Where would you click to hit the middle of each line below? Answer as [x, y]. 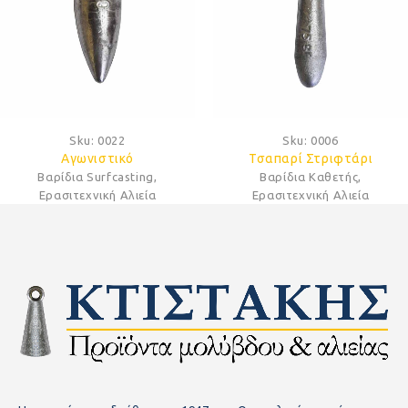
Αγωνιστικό [97, 158]
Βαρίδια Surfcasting [96, 176]
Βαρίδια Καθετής [309, 176]
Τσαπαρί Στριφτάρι [311, 158]
